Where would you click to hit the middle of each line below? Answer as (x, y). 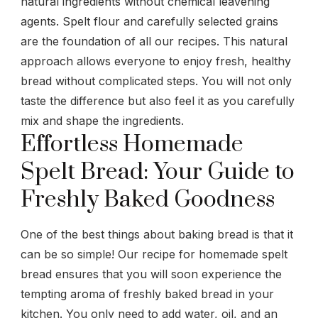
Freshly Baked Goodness (148, 199)
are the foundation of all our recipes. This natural (154, 41)
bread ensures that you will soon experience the (151, 274)
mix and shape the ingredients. (102, 120)
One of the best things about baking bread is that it (157, 234)
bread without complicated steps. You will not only (156, 81)
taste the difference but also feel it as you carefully (158, 100)
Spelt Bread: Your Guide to (158, 172)
